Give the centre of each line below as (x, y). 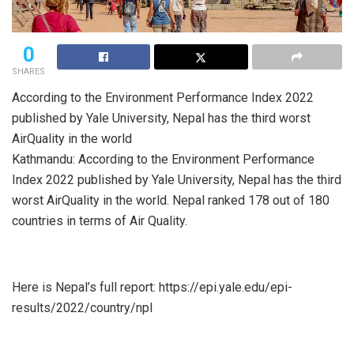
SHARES (28, 71)
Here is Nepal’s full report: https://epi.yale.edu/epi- (152, 287)
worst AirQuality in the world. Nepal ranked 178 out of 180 (171, 200)
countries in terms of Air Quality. (100, 220)
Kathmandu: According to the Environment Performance (163, 159)
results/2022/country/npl (82, 307)
